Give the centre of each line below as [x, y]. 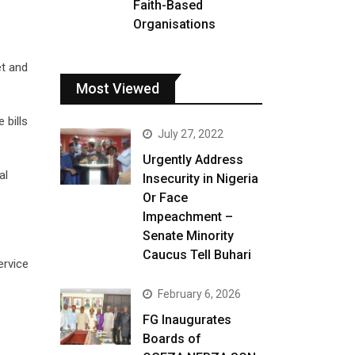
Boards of [172, 339]
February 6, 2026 [200, 294]
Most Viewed [118, 88]
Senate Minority [189, 236]
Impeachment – [188, 217]
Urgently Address [193, 160]
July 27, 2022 [191, 134]
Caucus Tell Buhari [197, 255]
